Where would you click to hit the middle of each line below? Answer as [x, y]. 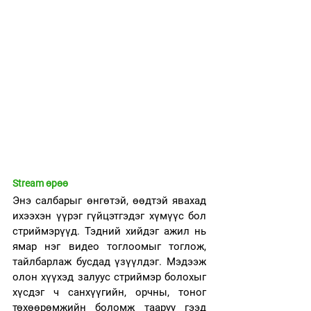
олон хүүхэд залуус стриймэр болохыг [109, 277]
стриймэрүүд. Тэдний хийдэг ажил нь [109, 231]
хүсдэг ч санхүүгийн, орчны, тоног [109, 292]
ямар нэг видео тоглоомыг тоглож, [109, 246]
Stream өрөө [40, 183]
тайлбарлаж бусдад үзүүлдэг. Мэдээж [109, 262]
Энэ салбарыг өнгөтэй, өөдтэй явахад [109, 201]
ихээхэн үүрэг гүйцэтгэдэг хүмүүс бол [109, 216]
